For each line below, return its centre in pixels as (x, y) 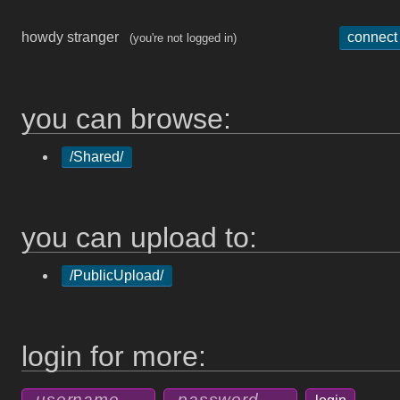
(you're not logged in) (183, 38)
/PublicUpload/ (117, 275)
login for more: (114, 356)
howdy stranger (75, 37)
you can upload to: (139, 237)
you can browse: (126, 119)
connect (373, 37)
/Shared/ (97, 157)
